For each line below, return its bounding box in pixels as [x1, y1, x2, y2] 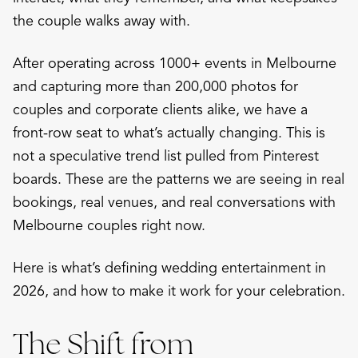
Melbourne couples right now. [13, 216, 205, 234]
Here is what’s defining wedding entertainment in [13, 258, 326, 276]
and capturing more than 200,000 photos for [13, 77, 298, 95]
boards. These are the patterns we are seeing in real [13, 169, 344, 188]
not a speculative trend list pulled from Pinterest [13, 146, 319, 165]
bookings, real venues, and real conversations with [13, 193, 336, 211]
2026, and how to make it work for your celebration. [13, 281, 345, 300]
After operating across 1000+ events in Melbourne [13, 54, 336, 72]
